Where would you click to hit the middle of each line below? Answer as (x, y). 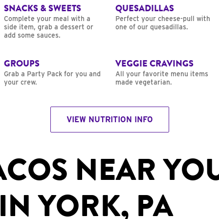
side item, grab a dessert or (49, 27)
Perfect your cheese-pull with (163, 19)
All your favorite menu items (162, 74)
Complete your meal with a (47, 19)
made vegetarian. (144, 82)
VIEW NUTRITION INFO (109, 120)
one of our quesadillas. (152, 27)
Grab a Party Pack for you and (52, 74)
